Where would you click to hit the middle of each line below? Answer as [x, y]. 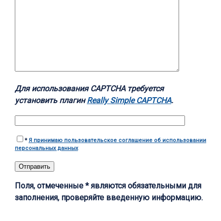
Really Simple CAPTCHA [129, 101]
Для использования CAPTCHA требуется [89, 89]
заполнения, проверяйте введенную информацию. [109, 198]
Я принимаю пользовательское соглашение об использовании [117, 141]
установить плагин [51, 101]
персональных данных [46, 148]
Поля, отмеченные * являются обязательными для [108, 186]
